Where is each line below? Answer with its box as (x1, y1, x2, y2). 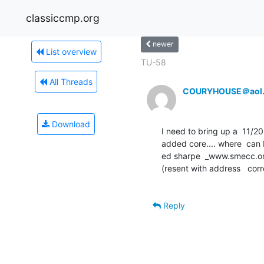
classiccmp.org (26, 11, 100, 24)
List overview (43, 46, 97, 57)
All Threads (47, 76, 93, 87)
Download (49, 118, 90, 129)
